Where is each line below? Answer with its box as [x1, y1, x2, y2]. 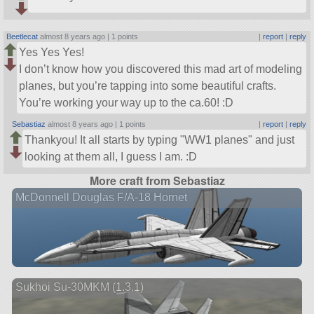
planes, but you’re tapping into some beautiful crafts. [19, 79, 277, 92]
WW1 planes [184, 133, 249, 146]
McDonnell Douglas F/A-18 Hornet [15, 191, 187, 204]
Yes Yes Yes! [19, 46, 85, 58]
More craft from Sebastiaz [89, 172, 225, 189]
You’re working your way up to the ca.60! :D [19, 96, 234, 109]
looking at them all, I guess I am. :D [25, 150, 198, 163]
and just [252, 133, 295, 146]
